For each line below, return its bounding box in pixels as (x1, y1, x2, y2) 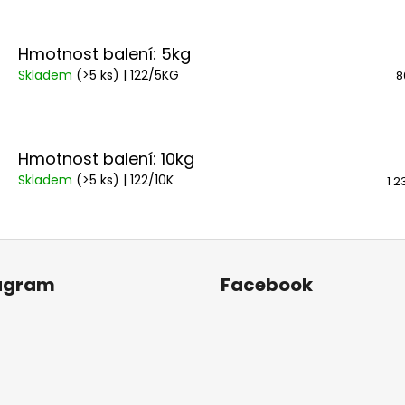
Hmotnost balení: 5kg (18, 42, 191, 65)
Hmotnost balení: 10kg (18, 147, 194, 171)
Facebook (221, 271, 313, 297)
